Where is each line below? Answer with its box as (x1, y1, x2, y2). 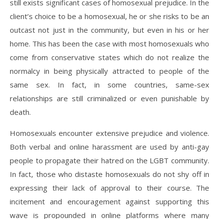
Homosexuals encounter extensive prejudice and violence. (10, 128, 209, 138)
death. (10, 107, 31, 117)
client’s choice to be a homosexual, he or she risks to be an (10, 11, 209, 21)
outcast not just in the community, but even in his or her (10, 25, 209, 35)
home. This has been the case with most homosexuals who (10, 39, 209, 48)
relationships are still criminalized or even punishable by (10, 93, 209, 103)
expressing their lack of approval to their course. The (10, 183, 209, 193)
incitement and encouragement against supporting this (10, 197, 209, 206)
